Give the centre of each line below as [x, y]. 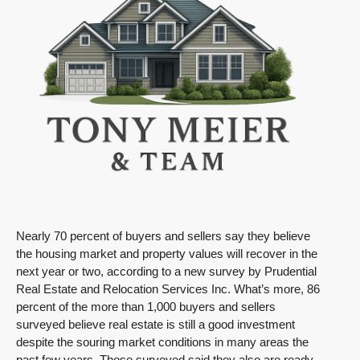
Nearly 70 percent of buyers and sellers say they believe [163, 236]
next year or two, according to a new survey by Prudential [166, 271]
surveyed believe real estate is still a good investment [155, 324]
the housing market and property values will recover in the [167, 254]
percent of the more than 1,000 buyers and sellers [146, 307]
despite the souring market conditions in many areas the [162, 342]
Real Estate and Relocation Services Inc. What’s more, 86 [168, 289]
